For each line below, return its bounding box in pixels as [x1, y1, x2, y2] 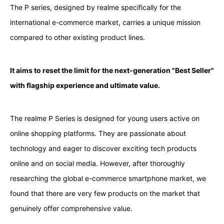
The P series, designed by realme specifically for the [9, 2, 181, 11]
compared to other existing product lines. [9, 32, 145, 41]
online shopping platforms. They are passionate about [9, 128, 186, 137]
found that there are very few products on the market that [9, 188, 200, 197]
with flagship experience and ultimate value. [9, 80, 160, 89]
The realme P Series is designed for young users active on [9, 113, 199, 122]
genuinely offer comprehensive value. [9, 203, 132, 212]
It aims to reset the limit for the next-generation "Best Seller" [9, 65, 214, 74]
